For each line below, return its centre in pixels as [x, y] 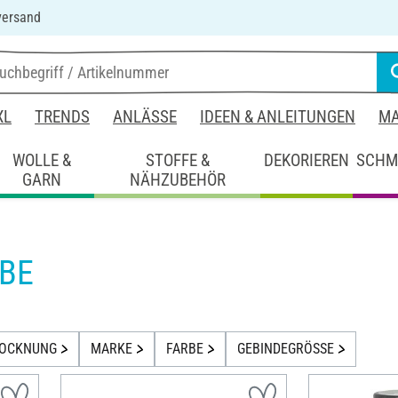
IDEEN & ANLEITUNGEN [278, 117]
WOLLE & [42, 160]
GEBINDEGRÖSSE [285, 349]
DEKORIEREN [307, 160]
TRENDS [62, 117]
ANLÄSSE [145, 117]
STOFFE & [177, 160]
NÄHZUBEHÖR [177, 179]
